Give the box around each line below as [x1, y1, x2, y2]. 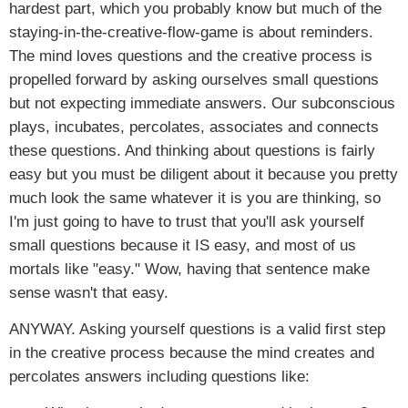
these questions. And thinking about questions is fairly [9, 141, 375, 159]
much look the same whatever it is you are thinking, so [9, 189, 381, 207]
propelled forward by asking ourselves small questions [9, 70, 379, 88]
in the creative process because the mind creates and [9, 343, 374, 362]
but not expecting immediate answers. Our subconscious [9, 94, 395, 112]
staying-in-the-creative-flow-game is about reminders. [9, 23, 373, 41]
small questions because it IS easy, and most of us [9, 236, 356, 254]
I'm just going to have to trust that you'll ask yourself [9, 212, 364, 230]
